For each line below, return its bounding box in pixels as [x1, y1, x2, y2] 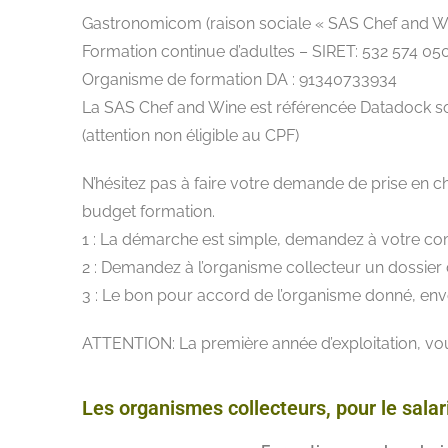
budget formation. [82, 202, 215, 221]
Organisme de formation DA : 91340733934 [82, 70, 397, 89]
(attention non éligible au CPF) [82, 126, 299, 145]
